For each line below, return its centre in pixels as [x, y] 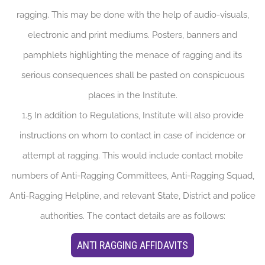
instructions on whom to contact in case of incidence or [132, 136]
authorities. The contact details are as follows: [132, 216]
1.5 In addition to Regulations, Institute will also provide [132, 116]
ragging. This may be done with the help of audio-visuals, [132, 15]
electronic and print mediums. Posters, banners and [132, 35]
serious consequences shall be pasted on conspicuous [132, 75]
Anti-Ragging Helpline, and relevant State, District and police [132, 196]
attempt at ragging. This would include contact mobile [132, 156]
